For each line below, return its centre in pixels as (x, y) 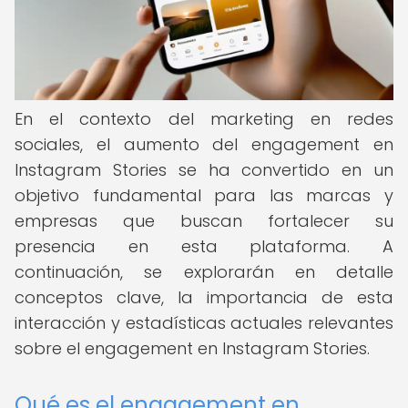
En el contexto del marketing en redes (204, 119)
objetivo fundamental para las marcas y (204, 195)
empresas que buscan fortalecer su (204, 221)
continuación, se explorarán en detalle (204, 272)
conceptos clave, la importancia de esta (204, 297)
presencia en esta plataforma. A (204, 246)
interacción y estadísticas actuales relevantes (204, 323)
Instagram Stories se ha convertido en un (204, 170)
